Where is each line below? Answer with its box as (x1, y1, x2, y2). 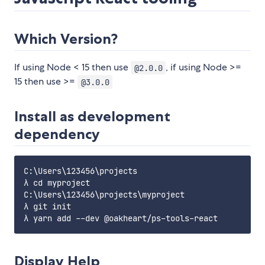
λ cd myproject (24, 177, 90, 189)
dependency (14, 125, 100, 143)
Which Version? (14, 30, 118, 48)
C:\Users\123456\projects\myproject (24, 189, 185, 201)
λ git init (24, 201, 71, 212)
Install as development (14, 108, 170, 125)
